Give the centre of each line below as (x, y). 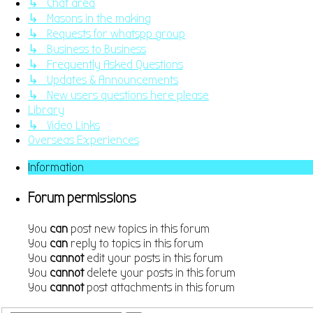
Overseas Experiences (83, 140)
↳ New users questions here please (118, 95)
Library (46, 110)
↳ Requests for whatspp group (107, 34)
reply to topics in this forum (136, 243)
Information (56, 167)
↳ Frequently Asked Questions (105, 64)
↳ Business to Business (87, 49)
